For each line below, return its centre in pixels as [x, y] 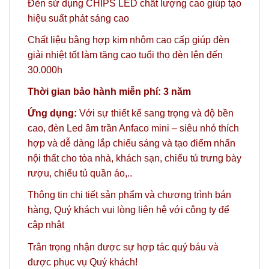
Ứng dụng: [53, 113]
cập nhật [46, 225]
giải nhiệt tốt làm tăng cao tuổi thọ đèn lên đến [125, 55]
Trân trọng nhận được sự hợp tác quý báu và [123, 247]
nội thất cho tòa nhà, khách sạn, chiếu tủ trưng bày [134, 159]
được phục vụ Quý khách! [83, 262]
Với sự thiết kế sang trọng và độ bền [156, 113]
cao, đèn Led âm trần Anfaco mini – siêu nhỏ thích [133, 128]
